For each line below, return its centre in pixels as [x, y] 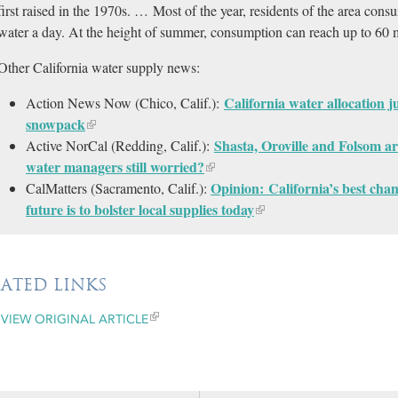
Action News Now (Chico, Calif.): [125, 103]
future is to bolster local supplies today [140, 209]
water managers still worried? [115, 167]
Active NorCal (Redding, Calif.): [120, 145]
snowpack [56, 124]
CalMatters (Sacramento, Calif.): [118, 188]
